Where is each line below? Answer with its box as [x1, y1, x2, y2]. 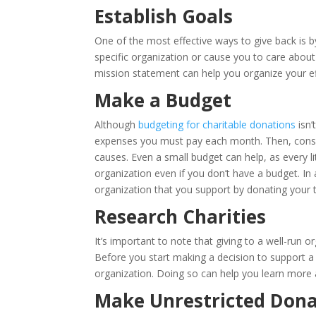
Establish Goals [95, 4, 233, 29]
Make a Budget [95, 87, 232, 113]
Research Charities [95, 204, 267, 229]
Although [95, 118, 139, 131]
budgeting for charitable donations [138, 118, 296, 131]
